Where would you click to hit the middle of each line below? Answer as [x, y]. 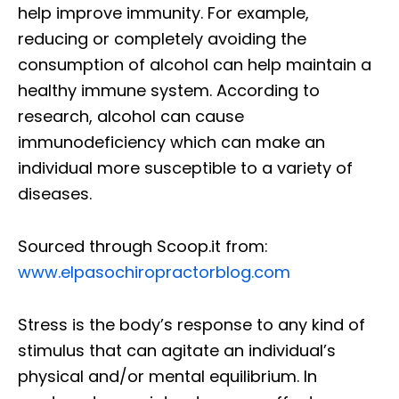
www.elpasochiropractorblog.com [154, 272]
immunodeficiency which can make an [171, 142]
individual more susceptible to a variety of [185, 167]
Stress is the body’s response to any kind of [191, 324]
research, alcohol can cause [131, 116]
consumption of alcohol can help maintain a [195, 64]
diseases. [55, 193]
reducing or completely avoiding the [162, 38]
